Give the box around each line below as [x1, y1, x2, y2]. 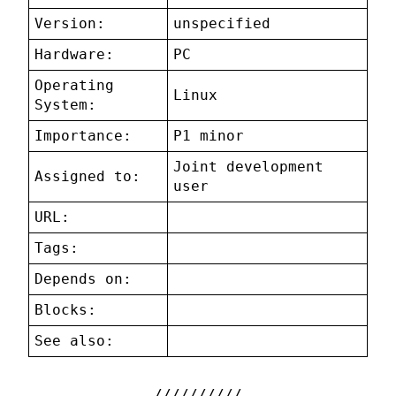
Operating [34, 77, 115, 95]
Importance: [34, 127, 133, 145]
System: [34, 96, 97, 114]
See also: [34, 332, 115, 350]
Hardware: [34, 46, 115, 64]
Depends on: [34, 270, 133, 288]
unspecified [173, 15, 271, 33]
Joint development [173, 158, 324, 176]
